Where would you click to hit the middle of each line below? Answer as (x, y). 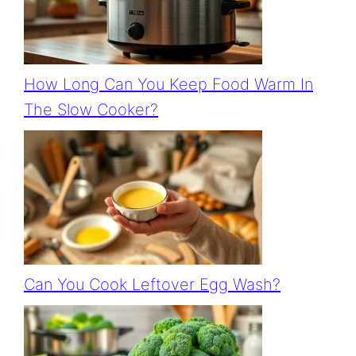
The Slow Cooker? (91, 110)
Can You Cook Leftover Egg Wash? (152, 285)
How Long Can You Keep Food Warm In (168, 85)
